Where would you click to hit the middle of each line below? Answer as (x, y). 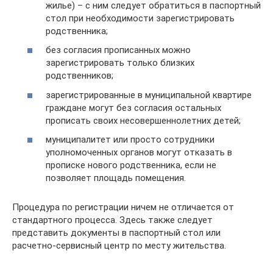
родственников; (80, 76)
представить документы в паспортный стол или (116, 233)
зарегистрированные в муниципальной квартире (149, 95)
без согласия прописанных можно (118, 50)
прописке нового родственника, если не (131, 165)
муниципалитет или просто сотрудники (130, 140)
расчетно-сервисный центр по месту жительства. (119, 246)
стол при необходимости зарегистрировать (140, 18)
